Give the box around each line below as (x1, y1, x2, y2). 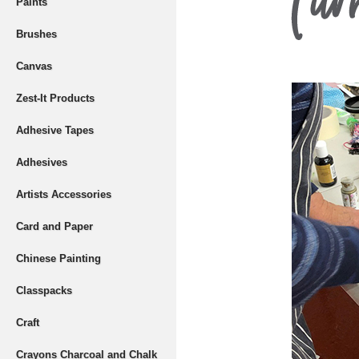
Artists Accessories (16, 188, 111, 200)
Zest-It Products (16, 92, 95, 104)
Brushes (16, 28, 57, 40)
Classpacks (16, 284, 72, 296)
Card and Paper (16, 220, 93, 232)
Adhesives (16, 156, 67, 168)
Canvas (16, 60, 52, 72)
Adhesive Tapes (16, 124, 94, 136)
